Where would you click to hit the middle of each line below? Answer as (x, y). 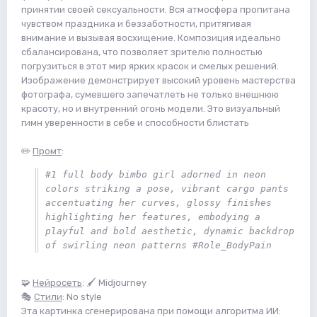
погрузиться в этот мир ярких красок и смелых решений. (150, 66)
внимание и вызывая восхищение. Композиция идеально (151, 38)
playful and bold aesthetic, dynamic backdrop (170, 231)
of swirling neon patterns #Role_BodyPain (158, 245)
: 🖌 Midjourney (114, 282)
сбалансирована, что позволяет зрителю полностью (142, 52)
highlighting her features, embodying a (153, 217)
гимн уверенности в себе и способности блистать (135, 122)
